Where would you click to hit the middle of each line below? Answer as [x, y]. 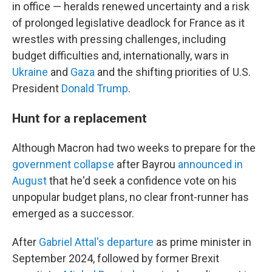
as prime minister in [202, 242]
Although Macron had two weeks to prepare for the [134, 148]
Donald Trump [95, 88]
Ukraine [30, 72]
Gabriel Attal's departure [96, 242]
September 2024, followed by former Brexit [116, 258]
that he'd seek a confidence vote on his [142, 181]
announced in [210, 164]
